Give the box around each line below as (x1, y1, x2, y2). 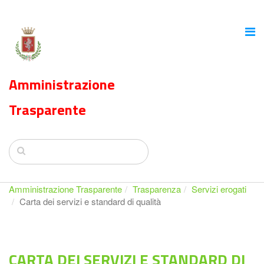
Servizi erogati (192, 183, 246, 195)
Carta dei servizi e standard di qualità (19, 195, 161, 207)
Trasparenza (133, 183, 181, 195)
